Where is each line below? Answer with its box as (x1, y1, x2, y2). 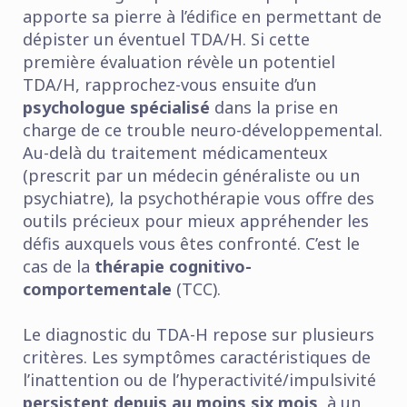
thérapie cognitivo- (94, 255, 252, 278)
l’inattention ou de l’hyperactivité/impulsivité (23, 369, 376, 392)
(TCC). (172, 278, 221, 301)
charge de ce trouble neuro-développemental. (23, 119, 382, 142)
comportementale (23, 278, 172, 301)
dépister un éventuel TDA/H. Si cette (23, 28, 310, 51)
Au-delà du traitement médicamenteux (23, 142, 328, 164)
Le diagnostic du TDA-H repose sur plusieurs (23, 323, 374, 346)
